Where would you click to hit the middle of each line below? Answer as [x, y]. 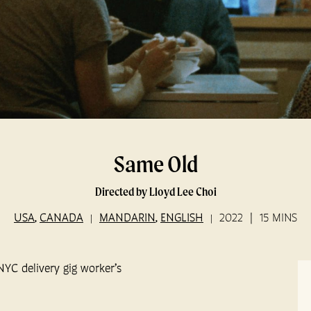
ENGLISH [182, 217]
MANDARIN [127, 217]
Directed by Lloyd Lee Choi [155, 192]
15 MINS [278, 218]
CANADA [61, 217]
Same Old [155, 164]
